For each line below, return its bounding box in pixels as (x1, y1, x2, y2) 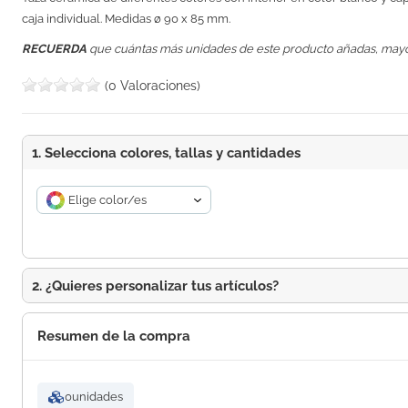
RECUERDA (22, 42, 90, 56)
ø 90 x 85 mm (154, 12, 229, 26)
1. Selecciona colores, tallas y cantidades (32, 145, 301, 161)
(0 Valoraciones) (105, 78, 201, 94)
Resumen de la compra (37, 328, 191, 345)
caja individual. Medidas (22, 12, 155, 26)
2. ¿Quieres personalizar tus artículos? (32, 278, 280, 294)
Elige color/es (68, 193, 148, 208)
